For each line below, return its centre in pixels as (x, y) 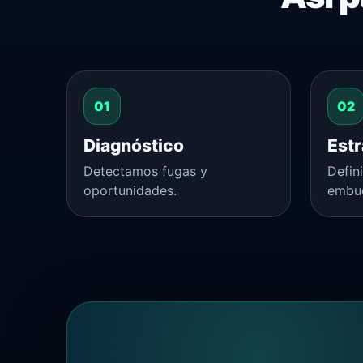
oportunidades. (130, 190)
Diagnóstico (134, 145)
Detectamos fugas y (145, 171)
